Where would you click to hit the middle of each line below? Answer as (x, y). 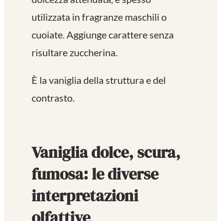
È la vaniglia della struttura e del (99, 80)
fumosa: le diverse (95, 174)
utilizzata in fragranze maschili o (99, 17)
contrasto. (53, 98)
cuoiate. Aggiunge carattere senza (103, 35)
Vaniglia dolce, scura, (106, 152)
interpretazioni (85, 196)
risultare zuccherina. (74, 53)
